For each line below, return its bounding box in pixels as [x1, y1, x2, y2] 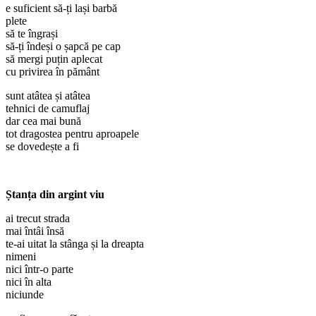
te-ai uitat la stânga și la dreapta [6, 237, 144, 250]
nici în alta [6, 275, 51, 288]
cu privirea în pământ [6, 65, 99, 78]
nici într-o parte [6, 262, 73, 275]
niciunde [6, 288, 44, 300]
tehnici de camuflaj [6, 102, 90, 114]
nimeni [6, 250, 36, 262]
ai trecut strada [6, 212, 70, 224]
